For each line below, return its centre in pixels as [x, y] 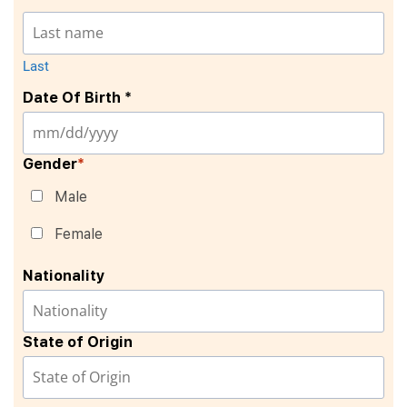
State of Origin [78, 342]
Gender [50, 164]
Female [79, 233]
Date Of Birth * [77, 97]
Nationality [64, 275]
